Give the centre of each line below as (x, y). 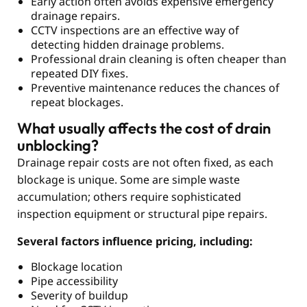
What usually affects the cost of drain (144, 128)
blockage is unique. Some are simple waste (128, 180)
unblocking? (58, 146)
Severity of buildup (79, 296)
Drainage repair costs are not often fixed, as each (145, 163)
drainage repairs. (75, 16)
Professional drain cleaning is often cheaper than (159, 59)
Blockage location (77, 267)
